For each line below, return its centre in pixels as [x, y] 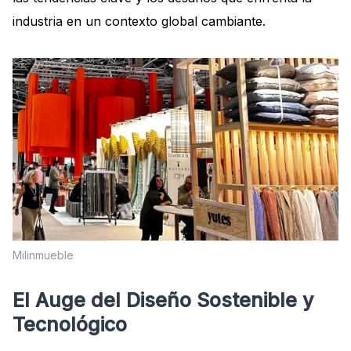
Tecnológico [70, 325]
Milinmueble [43, 255]
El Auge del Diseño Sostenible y [163, 300]
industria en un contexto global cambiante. [139, 21]
